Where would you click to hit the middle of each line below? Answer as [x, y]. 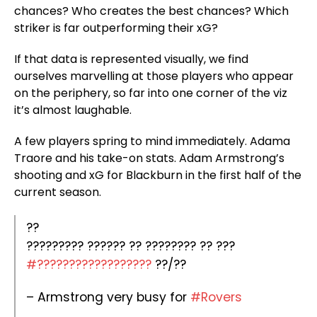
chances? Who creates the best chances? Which [151, 11]
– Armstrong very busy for [108, 297]
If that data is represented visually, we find [131, 59]
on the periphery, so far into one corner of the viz [151, 93]
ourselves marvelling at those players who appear [154, 76]
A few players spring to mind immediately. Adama [152, 141]
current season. [58, 192]
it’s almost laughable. [73, 110]
